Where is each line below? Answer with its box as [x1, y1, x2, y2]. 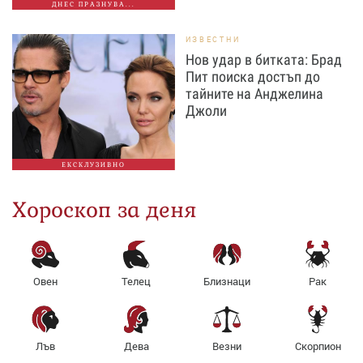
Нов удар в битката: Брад [185, 51, 342, 69]
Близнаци [203, 274, 250, 289]
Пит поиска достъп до [185, 68, 320, 86]
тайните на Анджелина [185, 85, 323, 103]
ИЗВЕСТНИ [185, 34, 241, 45]
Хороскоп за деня [12, 196, 197, 224]
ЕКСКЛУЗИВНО [61, 160, 126, 169]
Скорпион [294, 339, 341, 354]
